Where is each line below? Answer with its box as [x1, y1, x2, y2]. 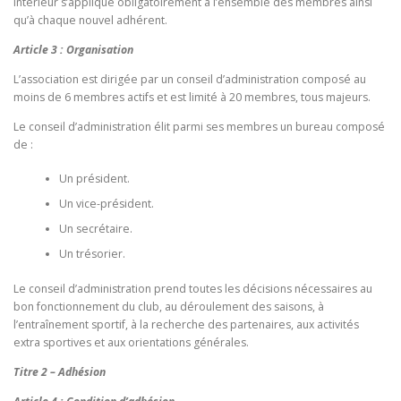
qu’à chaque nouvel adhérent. [13, 12, 167, 28]
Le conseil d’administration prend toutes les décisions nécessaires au [13, 280, 372, 296]
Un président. [58, 171, 130, 187]
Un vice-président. [58, 196, 154, 212]
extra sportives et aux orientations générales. [13, 334, 249, 350]
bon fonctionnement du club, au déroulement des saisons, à [13, 298, 324, 314]
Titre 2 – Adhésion [13, 363, 106, 380]
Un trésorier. [58, 246, 125, 262]
